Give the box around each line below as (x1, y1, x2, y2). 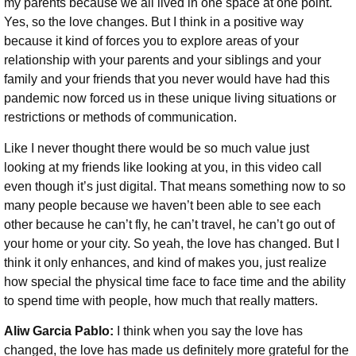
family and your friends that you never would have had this (4, 72, 330, 87)
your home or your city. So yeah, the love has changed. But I (4, 236, 339, 250)
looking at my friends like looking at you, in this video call (4, 160, 322, 174)
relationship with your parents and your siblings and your (4, 53, 321, 68)
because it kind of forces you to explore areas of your (4, 34, 299, 48)
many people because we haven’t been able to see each (4, 198, 321, 212)
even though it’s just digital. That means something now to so (4, 179, 346, 193)
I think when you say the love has (117, 324, 303, 339)
